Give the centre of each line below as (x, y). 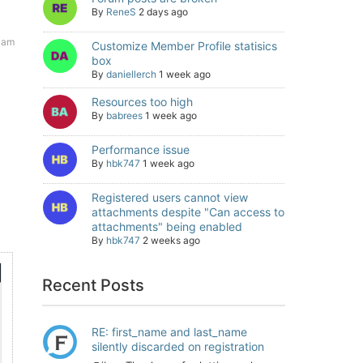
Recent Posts (94, 285)
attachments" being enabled (167, 226)
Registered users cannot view (170, 197)
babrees (124, 115)
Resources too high (142, 102)
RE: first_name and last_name (169, 332)
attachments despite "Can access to (188, 212)
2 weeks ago (171, 240)
